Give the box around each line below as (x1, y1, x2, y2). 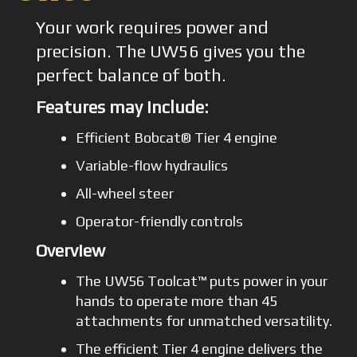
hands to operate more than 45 (76, 292, 278, 309)
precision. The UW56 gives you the (35, 41, 305, 61)
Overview (35, 240, 105, 261)
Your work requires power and (35, 17, 269, 37)
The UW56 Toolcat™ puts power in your (76, 272, 328, 289)
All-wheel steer (76, 184, 175, 202)
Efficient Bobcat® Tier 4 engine (76, 128, 278, 146)
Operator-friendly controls (76, 212, 244, 229)
